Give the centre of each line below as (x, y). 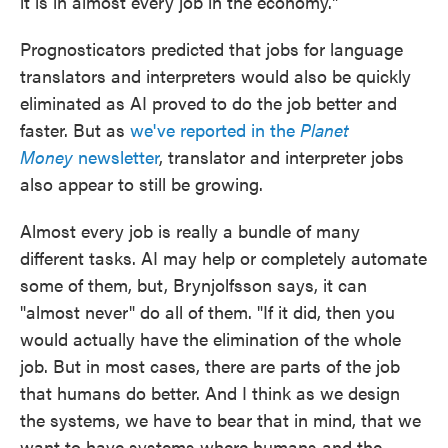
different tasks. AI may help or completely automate (223, 257)
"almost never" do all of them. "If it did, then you (207, 311)
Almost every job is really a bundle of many (190, 230)
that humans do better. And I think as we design (210, 392)
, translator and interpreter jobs (281, 156)
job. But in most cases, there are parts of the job (210, 365)
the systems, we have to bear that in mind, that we (220, 419)
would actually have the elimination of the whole (210, 338)
